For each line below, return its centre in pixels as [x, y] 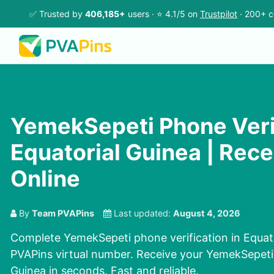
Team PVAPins [63, 213]
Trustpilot [219, 14]
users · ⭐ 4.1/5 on [163, 14]
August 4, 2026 [207, 213]
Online [45, 179]
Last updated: [142, 213]
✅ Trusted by [57, 14]
